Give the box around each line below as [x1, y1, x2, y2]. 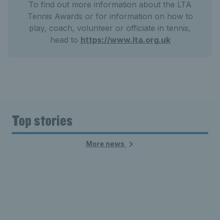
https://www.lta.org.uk [80, 35, 170, 45]
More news [86, 139, 127, 148]
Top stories [12, 110, 73, 130]
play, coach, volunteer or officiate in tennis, [29, 23, 191, 33]
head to [50, 35, 81, 45]
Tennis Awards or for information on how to [27, 11, 193, 21]
